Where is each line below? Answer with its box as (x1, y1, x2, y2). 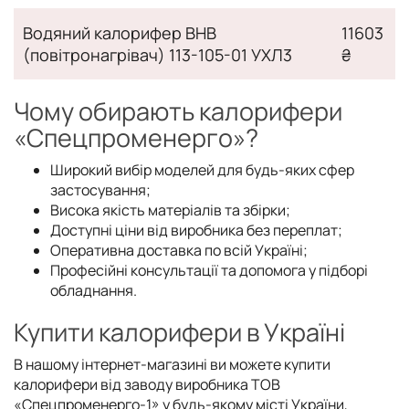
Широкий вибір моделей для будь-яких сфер (50, 159, 354, 180)
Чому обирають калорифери (14, 93, 342, 128)
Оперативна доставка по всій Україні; (50, 239, 308, 260)
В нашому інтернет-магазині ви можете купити (14, 353, 330, 374)
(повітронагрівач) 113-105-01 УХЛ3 (23, 43, 292, 66)
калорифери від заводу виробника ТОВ (14, 373, 280, 394)
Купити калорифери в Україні (14, 314, 345, 349)
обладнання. (50, 279, 137, 300)
